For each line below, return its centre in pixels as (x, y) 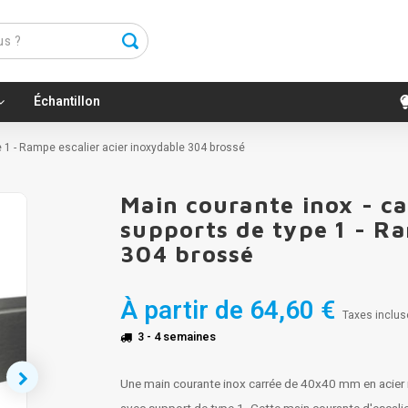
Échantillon (67, 102)
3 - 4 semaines (177, 337)
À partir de (182, 311)
